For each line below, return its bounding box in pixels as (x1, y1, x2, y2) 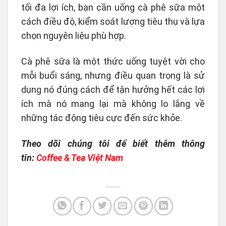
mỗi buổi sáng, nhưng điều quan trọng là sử (21, 70, 205, 81)
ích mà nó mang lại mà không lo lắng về (21, 98, 205, 109)
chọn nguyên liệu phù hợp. (21, 30, 126, 41)
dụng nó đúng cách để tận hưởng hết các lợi (21, 84, 205, 95)
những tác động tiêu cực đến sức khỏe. (21, 112, 182, 123)
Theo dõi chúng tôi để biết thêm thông (21, 138, 205, 149)
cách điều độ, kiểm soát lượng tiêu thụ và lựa (21, 16, 205, 27)
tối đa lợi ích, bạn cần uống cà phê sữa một (21, 2, 205, 13)
